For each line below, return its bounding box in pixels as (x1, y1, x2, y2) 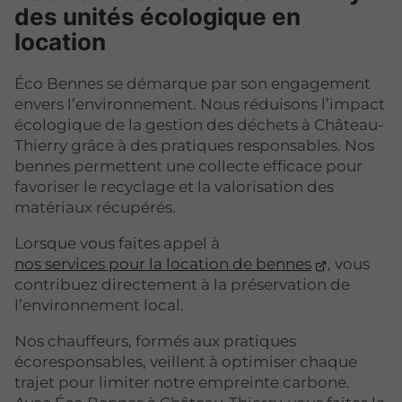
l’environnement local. (14, 296, 184, 315)
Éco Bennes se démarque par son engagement (14, 74, 371, 93)
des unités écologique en (14, 3, 301, 31)
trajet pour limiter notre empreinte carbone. (14, 373, 350, 392)
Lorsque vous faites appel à (14, 234, 220, 253)
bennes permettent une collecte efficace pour (14, 157, 363, 176)
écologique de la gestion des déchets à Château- (14, 116, 384, 135)
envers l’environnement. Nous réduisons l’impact (14, 95, 385, 114)
